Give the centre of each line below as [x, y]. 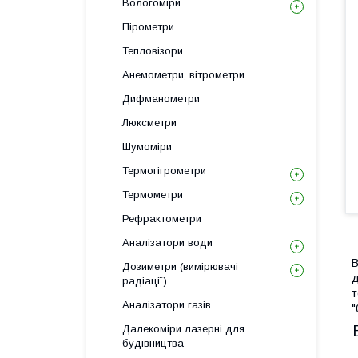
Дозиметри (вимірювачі [180, 267]
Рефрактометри [162, 219]
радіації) [145, 281]
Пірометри [148, 27]
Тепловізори [153, 51]
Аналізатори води [167, 243]
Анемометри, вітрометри [183, 75]
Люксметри [149, 123]
